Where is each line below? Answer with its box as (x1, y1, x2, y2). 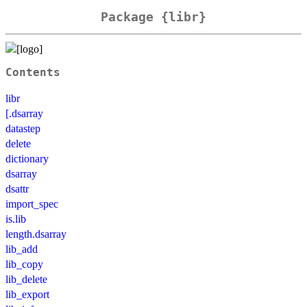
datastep (5, 122, 40, 134)
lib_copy (5, 258, 43, 270)
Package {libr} (101, 10, 206, 25)
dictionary (5, 152, 49, 164)
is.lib (5, 212, 26, 225)
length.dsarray (5, 228, 66, 240)
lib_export (5, 288, 49, 300)
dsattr (5, 182, 29, 195)
